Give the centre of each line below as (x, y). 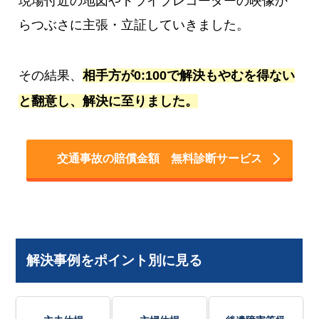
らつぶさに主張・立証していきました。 (134, 25)
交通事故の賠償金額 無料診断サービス (159, 158)
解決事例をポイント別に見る (115, 260)
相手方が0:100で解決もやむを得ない (189, 75)
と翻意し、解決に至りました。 (109, 101)
